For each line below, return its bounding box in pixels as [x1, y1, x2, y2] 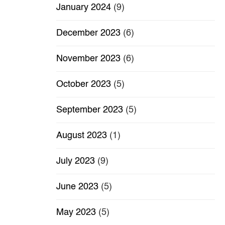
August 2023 [56, 131, 107, 141]
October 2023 [56, 80, 111, 89]
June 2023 [56, 182, 98, 192]
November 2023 [56, 54, 121, 64]
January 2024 [56, 3, 111, 13]
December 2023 [56, 29, 121, 38]
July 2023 [56, 157, 95, 166]
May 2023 [56, 208, 96, 217]
